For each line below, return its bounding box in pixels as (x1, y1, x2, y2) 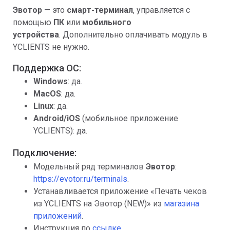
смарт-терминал (67, 5, 133, 15)
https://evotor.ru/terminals (33, 174, 127, 184)
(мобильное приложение (80, 113, 178, 124)
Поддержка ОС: (13, 62, 81, 73)
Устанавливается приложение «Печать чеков (33, 186, 207, 196)
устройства (13, 29, 59, 40)
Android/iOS (33, 113, 80, 124)
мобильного (82, 17, 131, 27)
